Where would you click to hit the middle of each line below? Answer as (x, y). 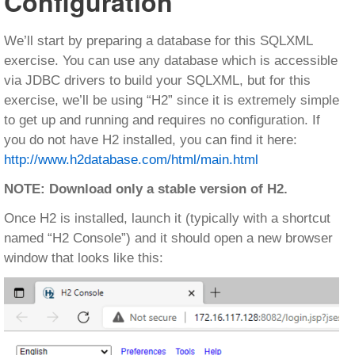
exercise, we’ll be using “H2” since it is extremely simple (172, 100)
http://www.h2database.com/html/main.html (131, 160)
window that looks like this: (84, 258)
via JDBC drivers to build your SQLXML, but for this (157, 80)
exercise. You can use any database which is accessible (171, 61)
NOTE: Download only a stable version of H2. (146, 189)
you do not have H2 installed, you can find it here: (152, 140)
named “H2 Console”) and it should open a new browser (168, 238)
